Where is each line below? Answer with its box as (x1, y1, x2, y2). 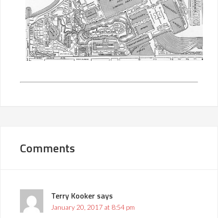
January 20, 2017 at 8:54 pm (51, 203, 135, 212)
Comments (20, 139, 75, 157)
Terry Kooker (51, 190, 95, 202)
